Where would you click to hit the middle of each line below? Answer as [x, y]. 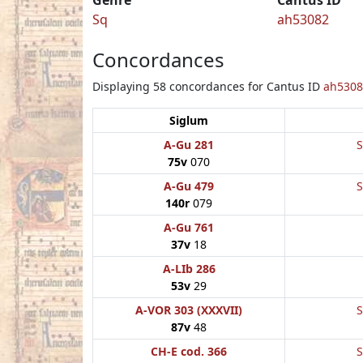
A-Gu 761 [189, 227]
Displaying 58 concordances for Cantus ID [208, 86]
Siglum [189, 120]
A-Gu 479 [189, 186]
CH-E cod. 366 [189, 351]
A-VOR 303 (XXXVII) [189, 310]
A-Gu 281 [189, 144]
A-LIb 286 [189, 268]
